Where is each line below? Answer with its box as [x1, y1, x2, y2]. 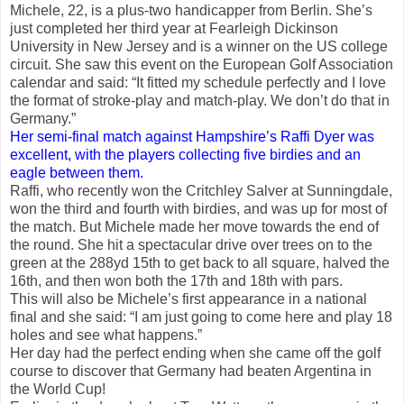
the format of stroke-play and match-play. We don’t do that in [10, 92, 390, 108]
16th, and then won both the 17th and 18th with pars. [10, 272, 343, 289]
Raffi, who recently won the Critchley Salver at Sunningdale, [10, 182, 392, 198]
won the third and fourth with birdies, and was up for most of [10, 200, 387, 216]
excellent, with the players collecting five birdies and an [10, 146, 361, 162]
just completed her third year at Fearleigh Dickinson [10, 20, 338, 36]
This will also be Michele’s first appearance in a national [10, 290, 367, 307]
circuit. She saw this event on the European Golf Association [10, 56, 393, 72]
